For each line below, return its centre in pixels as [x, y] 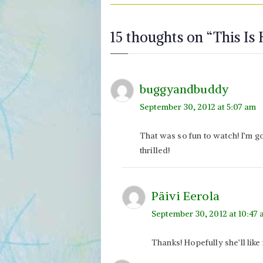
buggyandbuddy [184, 89]
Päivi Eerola [186, 195]
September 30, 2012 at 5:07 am [198, 107]
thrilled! [155, 150]
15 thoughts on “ [162, 37]
